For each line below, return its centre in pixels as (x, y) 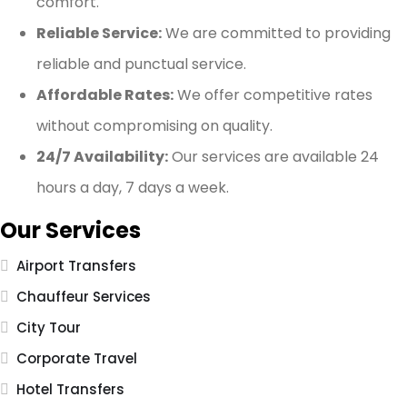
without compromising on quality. (154, 126)
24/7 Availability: (102, 157)
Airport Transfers (76, 266)
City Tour (49, 328)
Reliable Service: (99, 34)
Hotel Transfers (70, 390)
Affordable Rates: (105, 95)
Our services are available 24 (273, 157)
